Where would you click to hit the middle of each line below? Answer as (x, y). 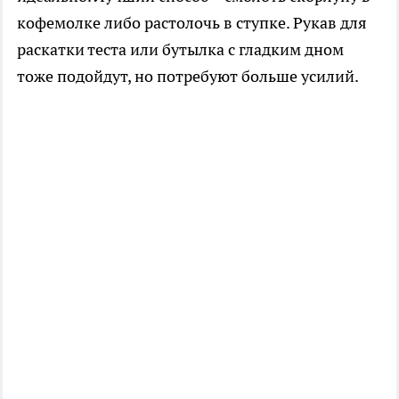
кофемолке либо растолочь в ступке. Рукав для (192, 22)
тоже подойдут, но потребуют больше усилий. (188, 76)
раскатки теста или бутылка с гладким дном (180, 49)
